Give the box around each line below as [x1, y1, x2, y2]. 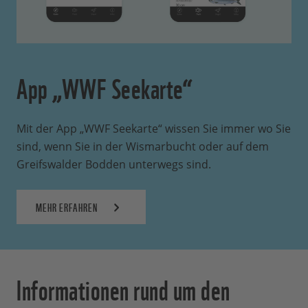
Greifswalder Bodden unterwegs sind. [16, 157, 211, 173]
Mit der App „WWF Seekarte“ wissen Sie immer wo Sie [16, 121, 291, 137]
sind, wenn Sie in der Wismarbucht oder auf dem [16, 139, 269, 155]
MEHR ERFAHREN [36, 199, 98, 216]
